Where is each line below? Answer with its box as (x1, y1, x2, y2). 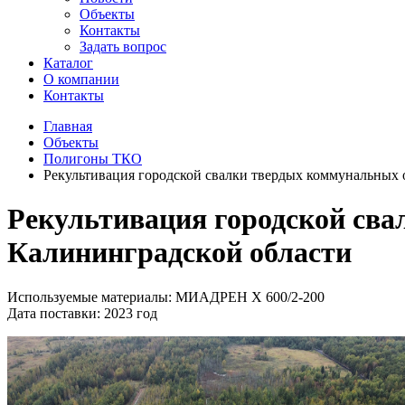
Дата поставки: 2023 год (7, 305, 157, 321)
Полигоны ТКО (43, 151, 142, 166)
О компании (43, 71, 119, 87)
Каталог (43, 55, 93, 71)
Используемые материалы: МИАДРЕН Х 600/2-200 (7, 288, 325, 305)
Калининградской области (7, 236, 352, 269)
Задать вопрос (80, 39, 166, 54)
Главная (43, 118, 92, 134)
